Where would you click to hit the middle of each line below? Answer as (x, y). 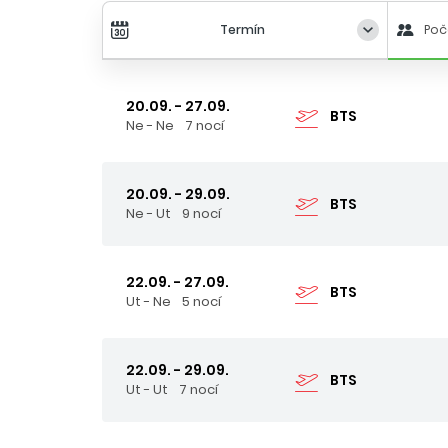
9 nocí (201, 213)
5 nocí (201, 301)
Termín (243, 29)
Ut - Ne (148, 301)
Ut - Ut (147, 389)
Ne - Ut (148, 213)
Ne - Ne (150, 125)
